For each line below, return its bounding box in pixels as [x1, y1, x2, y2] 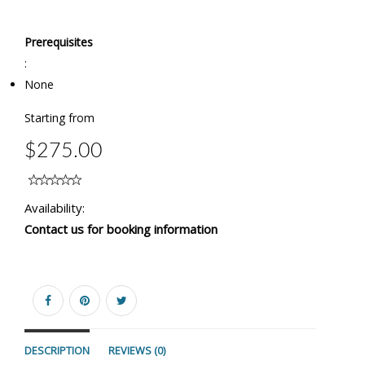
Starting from [24, 110, 95, 126]
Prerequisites [24, 34, 93, 51]
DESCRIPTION [24, 343, 90, 358]
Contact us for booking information [24, 221, 218, 238]
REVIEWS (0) [108, 343, 165, 358]
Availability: [24, 200, 85, 217]
